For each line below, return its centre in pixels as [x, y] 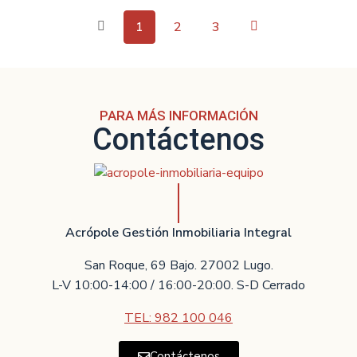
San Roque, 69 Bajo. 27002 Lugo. [178, 265]
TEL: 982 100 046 [178, 318]
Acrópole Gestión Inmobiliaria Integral [178, 232]
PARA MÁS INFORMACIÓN [178, 116]
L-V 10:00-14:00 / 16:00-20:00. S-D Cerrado [178, 285]
